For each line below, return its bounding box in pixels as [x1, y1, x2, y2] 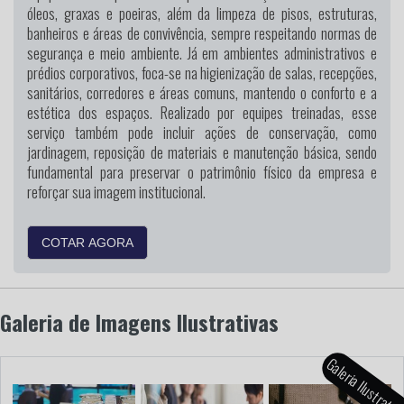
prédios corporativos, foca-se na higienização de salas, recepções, [27, 61, 377, 85]
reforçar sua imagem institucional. [27, 180, 206, 204]
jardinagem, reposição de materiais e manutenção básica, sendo [27, 141, 377, 164]
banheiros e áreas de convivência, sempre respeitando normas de [27, 22, 377, 45]
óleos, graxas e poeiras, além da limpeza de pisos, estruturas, [27, 2, 377, 25]
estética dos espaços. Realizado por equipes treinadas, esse [27, 101, 377, 124]
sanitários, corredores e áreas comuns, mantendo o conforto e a [27, 81, 377, 105]
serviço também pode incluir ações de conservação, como [27, 121, 377, 144]
